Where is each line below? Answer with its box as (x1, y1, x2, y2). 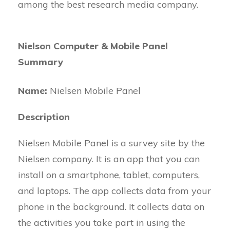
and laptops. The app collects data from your (18, 185, 211, 197)
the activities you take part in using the (18, 217, 185, 228)
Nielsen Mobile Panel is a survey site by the (18, 137, 205, 149)
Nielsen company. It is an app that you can (18, 153, 200, 165)
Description (18, 111, 70, 123)
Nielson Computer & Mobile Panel (18, 40, 168, 52)
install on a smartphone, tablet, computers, (18, 169, 200, 181)
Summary (18, 56, 63, 68)
